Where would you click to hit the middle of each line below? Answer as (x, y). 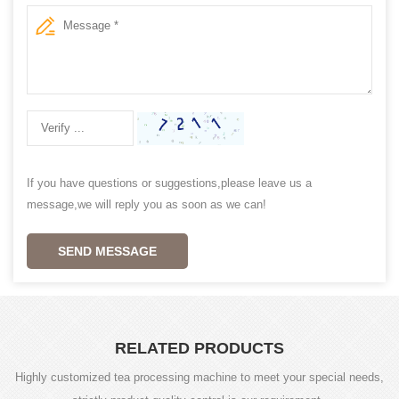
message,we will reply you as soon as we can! (147, 204)
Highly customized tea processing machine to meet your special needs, (199, 377)
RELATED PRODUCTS (199, 348)
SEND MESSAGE (107, 251)
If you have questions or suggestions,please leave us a (169, 183)
